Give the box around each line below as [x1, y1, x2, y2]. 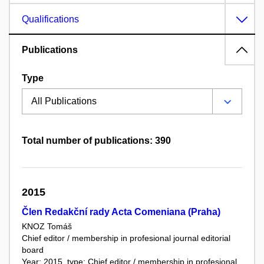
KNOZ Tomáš [22, 222, 72, 232]
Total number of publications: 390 [22, 136, 171, 146]
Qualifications [22, 14, 79, 24]
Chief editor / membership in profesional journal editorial [22, 233, 230, 243]
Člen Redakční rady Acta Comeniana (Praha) [22, 207, 220, 217]
